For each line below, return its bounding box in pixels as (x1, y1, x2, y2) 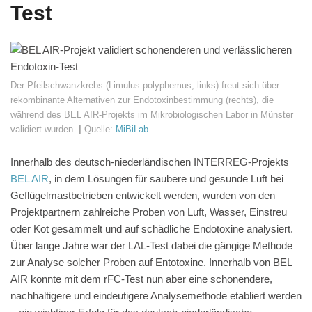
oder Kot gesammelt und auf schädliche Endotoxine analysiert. (10, 223, 293, 235)
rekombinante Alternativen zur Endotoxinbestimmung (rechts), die (10, 95, 274, 105)
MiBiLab (116, 124, 148, 134)
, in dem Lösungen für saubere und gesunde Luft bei (49, 173, 283, 185)
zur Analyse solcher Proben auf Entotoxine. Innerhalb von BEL (10, 256, 292, 268)
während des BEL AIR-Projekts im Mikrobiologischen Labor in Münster (10, 109, 293, 120)
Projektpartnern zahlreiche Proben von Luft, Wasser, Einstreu (10, 206, 287, 218)
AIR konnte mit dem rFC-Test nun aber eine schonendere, (10, 273, 272, 285)
